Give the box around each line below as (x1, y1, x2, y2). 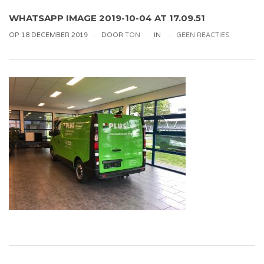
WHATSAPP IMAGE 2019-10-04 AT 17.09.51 (9, 12, 205, 24)
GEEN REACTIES (176, 31, 230, 39)
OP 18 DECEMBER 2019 (9, 31, 88, 39)
